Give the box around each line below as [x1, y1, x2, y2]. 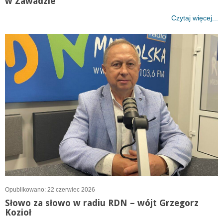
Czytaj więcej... [171, 13, 218, 22]
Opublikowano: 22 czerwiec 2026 [5, 186, 95, 193]
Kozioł [5, 207, 31, 218]
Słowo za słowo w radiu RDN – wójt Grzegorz [5, 197, 199, 208]
